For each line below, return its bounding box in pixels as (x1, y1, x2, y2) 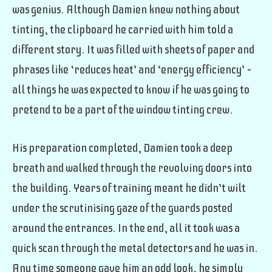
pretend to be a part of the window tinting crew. (12, 103, 233, 117)
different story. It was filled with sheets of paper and (12, 43, 254, 57)
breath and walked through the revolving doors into (12, 161, 252, 175)
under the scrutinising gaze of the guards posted (12, 201, 233, 215)
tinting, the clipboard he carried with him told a (12, 23, 233, 37)
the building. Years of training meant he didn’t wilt (12, 181, 246, 195)
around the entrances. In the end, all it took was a (12, 221, 240, 235)
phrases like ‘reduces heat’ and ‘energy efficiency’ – (12, 63, 252, 77)
